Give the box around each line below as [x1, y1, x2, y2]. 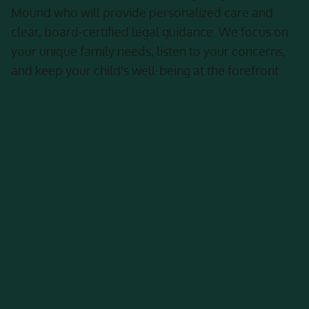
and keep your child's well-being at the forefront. [11, 63, 281, 78]
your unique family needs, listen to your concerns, [11, 43, 286, 59]
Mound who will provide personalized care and [11, 5, 273, 20]
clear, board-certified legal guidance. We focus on [11, 24, 288, 39]
